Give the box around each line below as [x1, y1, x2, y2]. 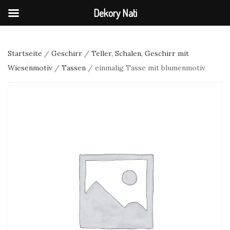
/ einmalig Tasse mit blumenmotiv [86, 63, 205, 72]
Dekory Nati [93, 6, 137, 20]
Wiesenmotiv [8, 63, 52, 72]
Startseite [8, 49, 42, 58]
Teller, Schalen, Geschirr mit [91, 49, 189, 58]
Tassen [62, 63, 86, 72]
